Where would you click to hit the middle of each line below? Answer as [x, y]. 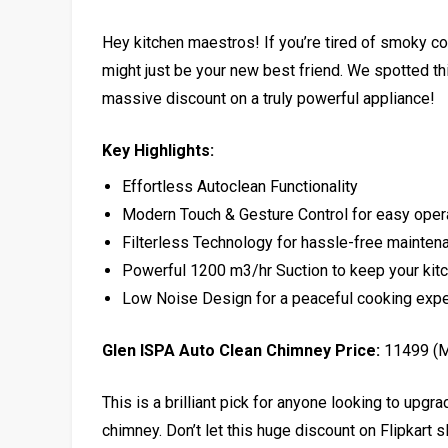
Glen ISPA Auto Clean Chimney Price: [241, 350]
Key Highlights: [158, 150]
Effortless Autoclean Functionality [240, 186]
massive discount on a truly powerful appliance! [268, 98]
